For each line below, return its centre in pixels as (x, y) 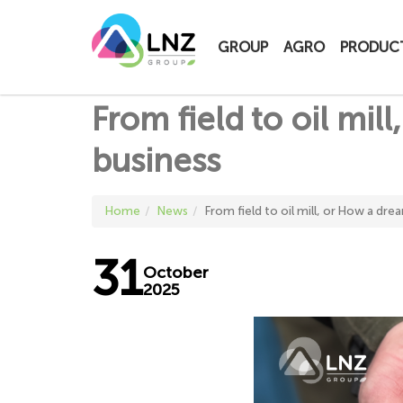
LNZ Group (226, 22)
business (156, 161)
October (176, 273)
